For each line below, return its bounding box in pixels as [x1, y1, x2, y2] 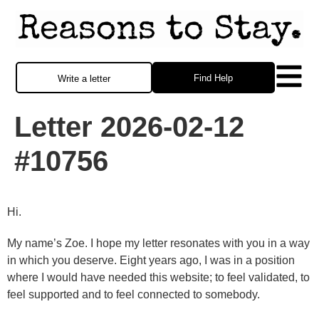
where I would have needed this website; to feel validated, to [7, 271, 310, 283]
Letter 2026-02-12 [14, 111, 244, 143]
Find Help [194, 73, 234, 84]
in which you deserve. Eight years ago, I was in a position [7, 253, 295, 266]
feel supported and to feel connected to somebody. [7, 288, 260, 300]
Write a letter [57, 73, 110, 85]
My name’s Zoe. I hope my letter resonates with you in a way [7, 236, 310, 249]
